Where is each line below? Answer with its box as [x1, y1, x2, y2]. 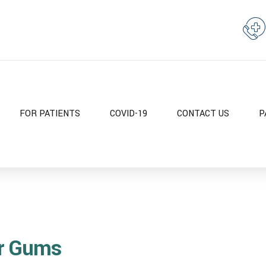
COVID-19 [110, 107, 147, 120]
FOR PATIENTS [20, 107, 80, 120]
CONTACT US [177, 107, 229, 120]
